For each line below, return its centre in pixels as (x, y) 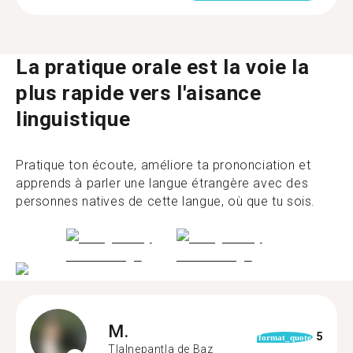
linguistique (73, 119)
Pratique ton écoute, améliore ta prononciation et (163, 165)
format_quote (284, 337)
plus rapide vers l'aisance (139, 93)
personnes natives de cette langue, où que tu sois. (166, 201)
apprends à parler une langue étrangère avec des (162, 183)
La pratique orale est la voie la (163, 67)
